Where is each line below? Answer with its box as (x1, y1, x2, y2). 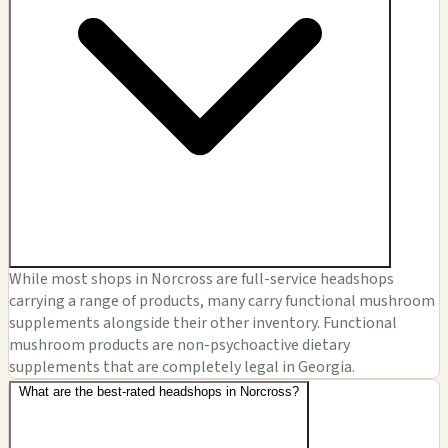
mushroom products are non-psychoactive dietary (9, 334, 350, 357)
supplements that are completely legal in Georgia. (9, 356, 355, 379)
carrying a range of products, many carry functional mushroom (9, 290, 435, 313)
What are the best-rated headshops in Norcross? (19, 384, 299, 400)
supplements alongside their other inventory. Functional (9, 312, 397, 335)
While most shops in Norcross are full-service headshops (9, 268, 394, 291)
